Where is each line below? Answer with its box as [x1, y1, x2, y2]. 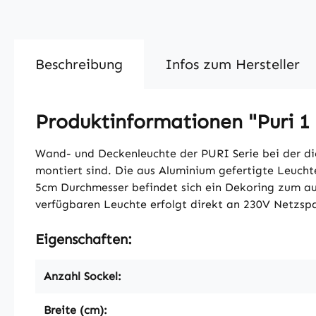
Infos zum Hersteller [165, 55, 300, 73]
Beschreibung [35, 55, 123, 73]
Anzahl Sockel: [44, 269, 121, 283]
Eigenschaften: [35, 230, 132, 248]
